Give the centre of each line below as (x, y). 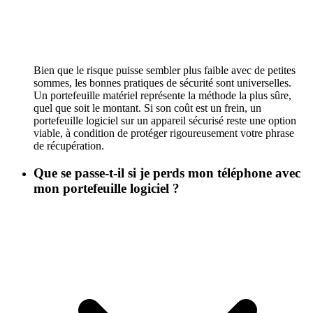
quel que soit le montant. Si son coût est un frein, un (147, 108)
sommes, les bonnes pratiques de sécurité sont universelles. (162, 83)
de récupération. (69, 146)
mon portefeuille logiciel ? (107, 188)
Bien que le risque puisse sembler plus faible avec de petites (165, 71)
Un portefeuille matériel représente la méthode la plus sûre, (162, 96)
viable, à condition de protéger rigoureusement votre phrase (164, 133)
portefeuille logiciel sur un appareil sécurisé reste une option (165, 121)
